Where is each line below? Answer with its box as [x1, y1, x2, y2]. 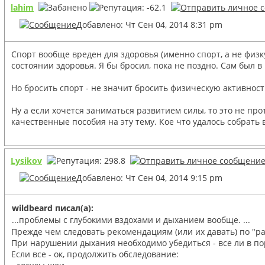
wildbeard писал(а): [12, 202, 93, 214]
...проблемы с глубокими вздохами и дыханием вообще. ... [12, 214, 250, 225]
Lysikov [11, 154, 42, 166]
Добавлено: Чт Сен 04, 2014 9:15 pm [76, 172, 222, 183]
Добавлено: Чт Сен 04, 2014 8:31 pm [76, 18, 222, 30]
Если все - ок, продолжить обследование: [11, 248, 179, 260]
